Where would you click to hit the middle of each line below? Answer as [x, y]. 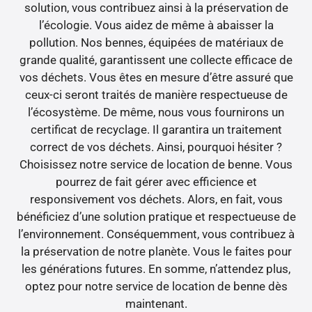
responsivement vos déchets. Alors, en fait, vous [156, 200]
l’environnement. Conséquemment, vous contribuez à [156, 234]
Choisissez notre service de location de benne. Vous [156, 165]
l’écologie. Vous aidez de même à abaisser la [156, 25]
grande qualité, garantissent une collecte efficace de [156, 60]
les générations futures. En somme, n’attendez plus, [156, 269]
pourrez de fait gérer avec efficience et [156, 182]
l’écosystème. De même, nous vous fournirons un [156, 112]
